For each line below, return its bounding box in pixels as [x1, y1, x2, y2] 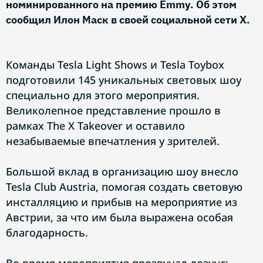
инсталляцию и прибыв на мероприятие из [6, 195, 237, 209]
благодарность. [6, 225, 88, 240]
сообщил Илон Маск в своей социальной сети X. [6, 13, 250, 26]
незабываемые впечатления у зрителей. [6, 134, 220, 148]
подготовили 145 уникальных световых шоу [6, 73, 241, 87]
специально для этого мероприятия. [6, 88, 200, 102]
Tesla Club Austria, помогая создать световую [6, 180, 242, 194]
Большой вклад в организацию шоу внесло [6, 164, 238, 178]
